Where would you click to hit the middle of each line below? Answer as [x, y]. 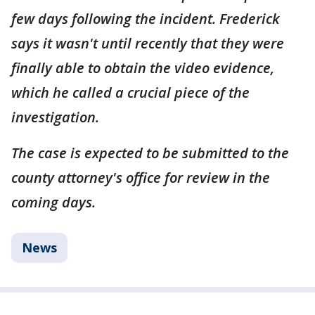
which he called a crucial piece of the [130, 93]
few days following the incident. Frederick [146, 19]
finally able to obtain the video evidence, [143, 68]
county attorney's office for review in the [141, 178]
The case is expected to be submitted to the [150, 153]
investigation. [57, 117]
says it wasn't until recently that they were [148, 44]
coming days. [53, 202]
